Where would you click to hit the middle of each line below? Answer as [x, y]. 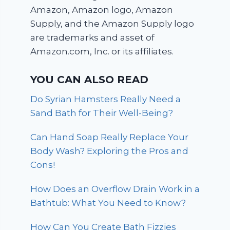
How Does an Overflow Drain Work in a [115, 189]
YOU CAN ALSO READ [90, 79]
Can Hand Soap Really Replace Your [110, 137]
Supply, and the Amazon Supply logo [112, 24]
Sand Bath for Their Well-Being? [102, 113]
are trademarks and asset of [93, 37]
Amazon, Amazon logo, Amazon [102, 10]
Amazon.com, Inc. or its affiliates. [102, 51]
